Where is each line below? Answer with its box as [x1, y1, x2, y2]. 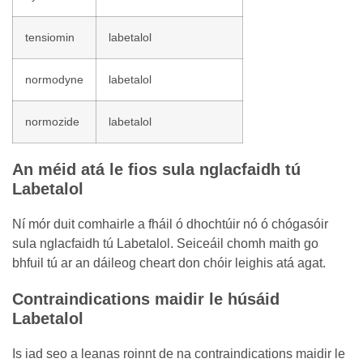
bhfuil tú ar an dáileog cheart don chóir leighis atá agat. [12, 256, 326, 270]
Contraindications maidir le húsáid [12, 290, 280, 308]
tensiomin [25, 31, 75, 44]
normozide [25, 115, 79, 128]
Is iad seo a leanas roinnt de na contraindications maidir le [12, 347, 345, 361]
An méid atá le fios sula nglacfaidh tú [12, 160, 301, 178]
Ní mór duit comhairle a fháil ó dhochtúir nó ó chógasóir [12, 217, 328, 231]
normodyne [25, 73, 83, 86]
